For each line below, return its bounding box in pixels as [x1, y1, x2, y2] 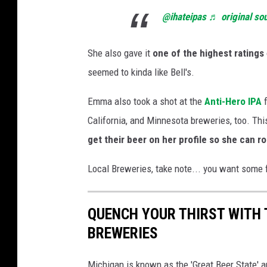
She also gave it [88, 46, 153, 59]
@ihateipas [162, 10, 206, 23]
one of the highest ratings [153, 46, 264, 59]
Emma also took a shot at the [88, 95, 204, 107]
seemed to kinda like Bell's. [88, 66, 194, 78]
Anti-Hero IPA [204, 95, 262, 107]
